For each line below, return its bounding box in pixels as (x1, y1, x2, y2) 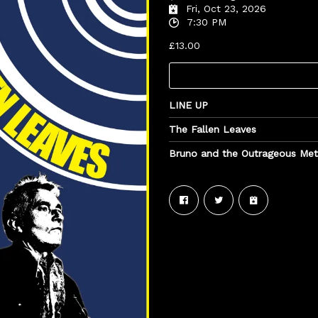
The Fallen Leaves (169, 123, 256, 135)
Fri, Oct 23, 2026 (182, 2, 266, 14)
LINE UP (169, 99, 208, 111)
